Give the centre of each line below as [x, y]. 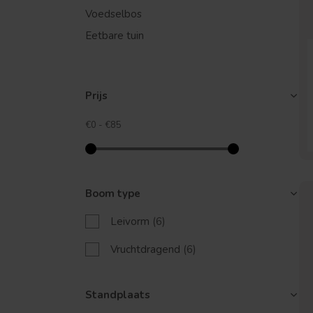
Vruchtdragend [147, 249]
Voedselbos [114, 14]
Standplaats [118, 295]
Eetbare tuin [115, 36]
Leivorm [131, 221]
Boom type [113, 194]
